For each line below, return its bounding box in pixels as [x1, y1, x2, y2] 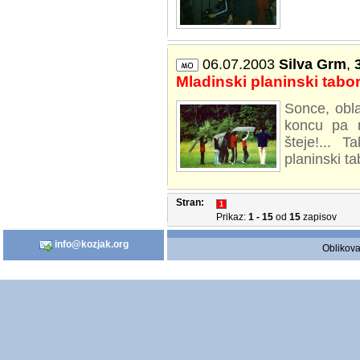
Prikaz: [216, 211, 248, 223]
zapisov [301, 211, 337, 223]
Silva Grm [275, 56, 346, 72]
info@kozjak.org [51, 239, 129, 251]
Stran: [176, 197, 204, 208]
